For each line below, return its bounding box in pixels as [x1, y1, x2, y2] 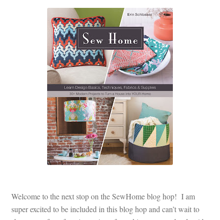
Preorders [11, 55, 45, 65]
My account [11, 28, 49, 39]
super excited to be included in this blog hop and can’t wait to [11, 203, 199, 214]
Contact [11, 2, 39, 13]
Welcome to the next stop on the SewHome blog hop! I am [11, 191, 195, 201]
